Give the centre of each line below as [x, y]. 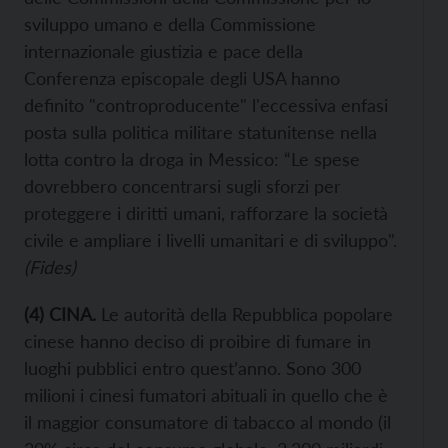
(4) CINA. [60, 314]
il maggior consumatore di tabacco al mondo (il [207, 422]
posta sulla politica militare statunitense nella [200, 132]
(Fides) [50, 267]
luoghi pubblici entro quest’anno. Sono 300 [192, 368]
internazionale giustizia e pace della [163, 51]
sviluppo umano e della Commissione [170, 24]
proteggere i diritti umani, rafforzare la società [206, 213]
